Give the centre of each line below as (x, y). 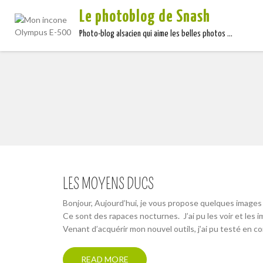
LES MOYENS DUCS (108, 184)
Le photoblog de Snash (145, 17)
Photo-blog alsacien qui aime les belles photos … (156, 34)
